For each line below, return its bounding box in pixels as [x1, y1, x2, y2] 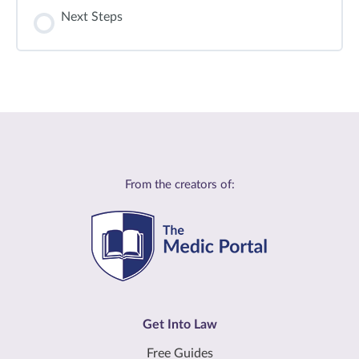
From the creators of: [124, 179, 235, 191]
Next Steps [61, 10, 123, 23]
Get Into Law [142, 318, 217, 331]
